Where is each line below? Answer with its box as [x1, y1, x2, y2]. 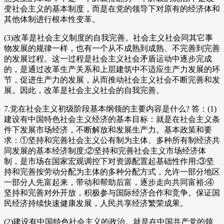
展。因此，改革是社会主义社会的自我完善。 [4, 86, 164, 95]
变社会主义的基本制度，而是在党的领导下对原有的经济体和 [4, 4, 220, 13]
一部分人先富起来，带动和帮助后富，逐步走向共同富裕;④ [4, 178, 214, 187]
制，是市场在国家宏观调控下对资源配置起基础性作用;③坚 [4, 157, 214, 166]
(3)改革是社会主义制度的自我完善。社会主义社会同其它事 [4, 33, 213, 42]
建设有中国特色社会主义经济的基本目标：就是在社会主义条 [4, 115, 220, 124]
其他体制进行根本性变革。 [4, 15, 100, 24]
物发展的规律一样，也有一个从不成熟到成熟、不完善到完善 [4, 44, 220, 53]
